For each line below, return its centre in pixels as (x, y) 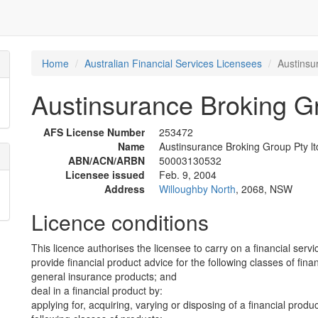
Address (125, 189)
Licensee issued (105, 175)
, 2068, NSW (264, 189)
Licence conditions (120, 222)
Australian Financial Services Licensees (173, 63)
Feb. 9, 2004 (188, 175)
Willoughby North (197, 189)
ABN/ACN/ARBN (106, 160)
